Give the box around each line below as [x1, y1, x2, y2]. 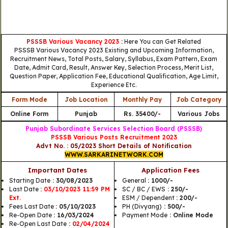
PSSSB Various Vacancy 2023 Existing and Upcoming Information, [14, 46, 214, 54]
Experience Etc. [91, 81, 137, 89]
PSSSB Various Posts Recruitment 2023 [50, 133, 177, 141]
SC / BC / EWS [122, 185, 165, 193]
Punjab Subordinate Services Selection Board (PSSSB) [25, 125, 203, 133]
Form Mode [11, 96, 47, 104]
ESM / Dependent [122, 194, 176, 202]
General [122, 177, 148, 185]
